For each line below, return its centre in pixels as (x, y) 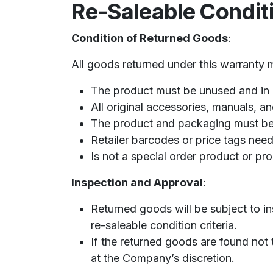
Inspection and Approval (137, 183)
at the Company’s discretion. (164, 258)
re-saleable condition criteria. (164, 225)
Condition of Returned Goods (150, 38)
